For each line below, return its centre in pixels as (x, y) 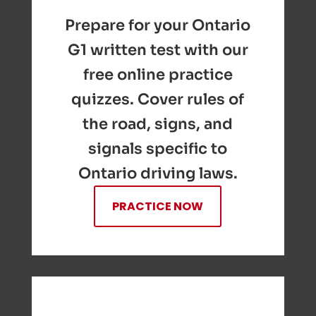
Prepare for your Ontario (158, 25)
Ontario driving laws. (158, 174)
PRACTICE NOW (158, 207)
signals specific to (158, 149)
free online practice (158, 75)
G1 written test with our (158, 50)
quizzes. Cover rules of (158, 99)
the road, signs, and (158, 124)
